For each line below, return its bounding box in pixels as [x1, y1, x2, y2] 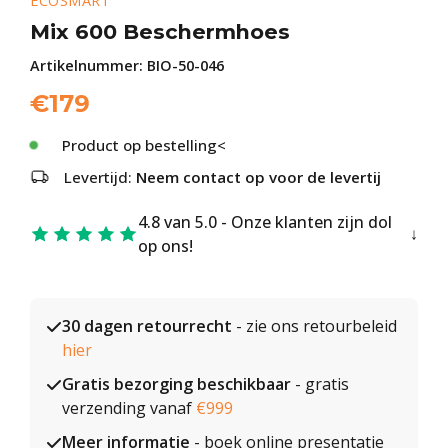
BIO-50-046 [147, 56, 224, 75]
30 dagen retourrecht [62, 315, 232, 337]
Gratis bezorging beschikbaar [62, 373, 291, 395]
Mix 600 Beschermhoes [30, 19, 290, 44]
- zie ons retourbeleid [232, 315, 397, 337]
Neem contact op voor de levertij [136, 167, 381, 187]
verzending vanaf [62, 397, 196, 419]
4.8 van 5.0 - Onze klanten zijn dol [138, 211, 392, 233]
